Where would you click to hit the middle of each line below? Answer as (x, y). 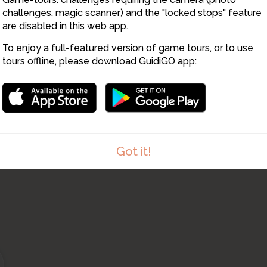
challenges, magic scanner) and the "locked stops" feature (132, 13)
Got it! (133, 151)
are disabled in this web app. (65, 26)
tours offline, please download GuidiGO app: (100, 61)
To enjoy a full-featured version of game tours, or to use (128, 48)
